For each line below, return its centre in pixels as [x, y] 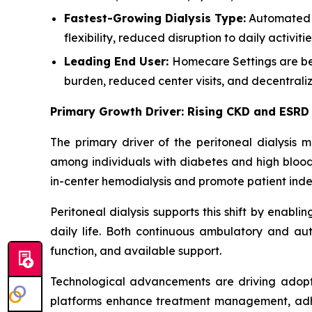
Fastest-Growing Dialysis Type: [155, 18]
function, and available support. [136, 250]
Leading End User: [118, 61]
